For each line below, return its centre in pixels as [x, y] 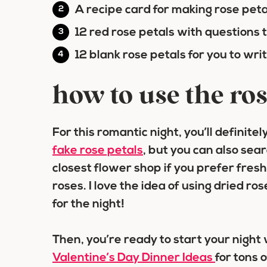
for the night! [89, 204]
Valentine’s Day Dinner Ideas [134, 258]
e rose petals [107, 150]
